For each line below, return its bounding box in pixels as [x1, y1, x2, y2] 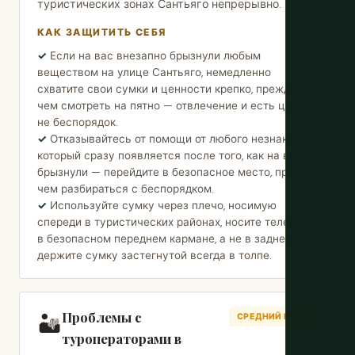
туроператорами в [62, 330, 181, 347]
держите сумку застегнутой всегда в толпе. [37, 249, 272, 262]
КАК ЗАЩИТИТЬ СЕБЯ [37, 26, 166, 39]
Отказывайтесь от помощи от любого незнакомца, [50, 132, 317, 146]
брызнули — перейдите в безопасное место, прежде [37, 166, 315, 179]
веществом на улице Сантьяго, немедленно [37, 66, 271, 79]
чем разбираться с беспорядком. [37, 182, 214, 196]
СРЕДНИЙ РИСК [236, 311, 310, 322]
